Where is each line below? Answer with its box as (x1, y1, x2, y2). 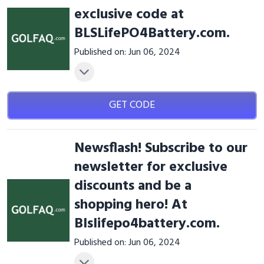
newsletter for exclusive (74, 156, 227, 179)
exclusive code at (74, 4, 184, 26)
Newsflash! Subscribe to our (74, 137, 247, 160)
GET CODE (108, 97, 155, 114)
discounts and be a (74, 175, 192, 197)
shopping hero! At (74, 194, 187, 216)
